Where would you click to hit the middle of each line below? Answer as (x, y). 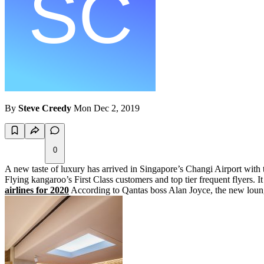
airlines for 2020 (37, 190)
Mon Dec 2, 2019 (107, 108)
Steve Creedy (45, 108)
